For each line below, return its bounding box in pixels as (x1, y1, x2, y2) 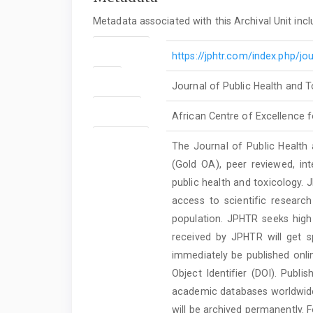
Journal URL (99, 42, 145, 52)
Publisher (99, 102, 136, 112)
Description (99, 132, 144, 142)
